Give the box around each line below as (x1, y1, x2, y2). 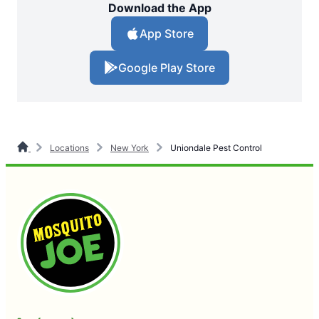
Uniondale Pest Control (168, 142, 262, 154)
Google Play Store (118, 61, 215, 75)
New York (110, 142, 149, 154)
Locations (50, 142, 89, 154)
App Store (140, 26, 194, 41)
